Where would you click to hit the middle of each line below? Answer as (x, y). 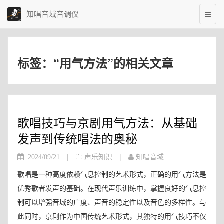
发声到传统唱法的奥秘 (77, 138)
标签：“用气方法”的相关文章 (95, 63)
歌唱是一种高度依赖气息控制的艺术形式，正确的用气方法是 (112, 174)
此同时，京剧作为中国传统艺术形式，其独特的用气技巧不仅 (112, 216)
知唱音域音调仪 (53, 13)
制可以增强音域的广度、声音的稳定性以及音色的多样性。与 (112, 202)
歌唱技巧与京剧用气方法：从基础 (107, 122)
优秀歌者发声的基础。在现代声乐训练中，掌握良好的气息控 (112, 188)
